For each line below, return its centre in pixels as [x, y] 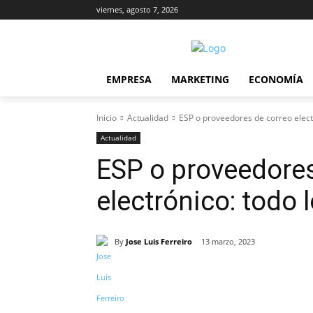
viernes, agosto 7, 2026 [137, 9]
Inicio [107, 118]
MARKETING [200, 79]
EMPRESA [129, 79]
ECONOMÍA [276, 79]
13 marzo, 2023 [228, 242]
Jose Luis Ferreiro [159, 241]
